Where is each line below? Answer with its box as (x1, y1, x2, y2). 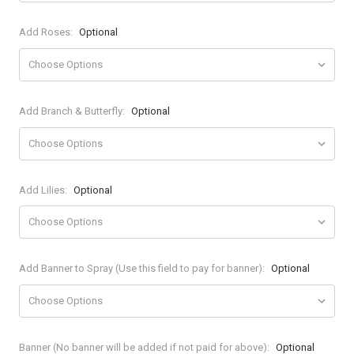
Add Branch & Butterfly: (19, 104, 128, 117)
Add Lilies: (19, 183, 70, 196)
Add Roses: (19, 25, 76, 38)
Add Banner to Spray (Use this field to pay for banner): (19, 262, 268, 275)
